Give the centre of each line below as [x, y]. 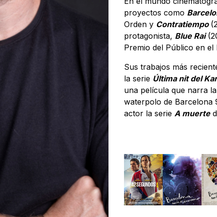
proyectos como [155, 13]
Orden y [140, 24]
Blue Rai [190, 36]
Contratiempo [183, 24]
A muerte [192, 113]
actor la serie [149, 113]
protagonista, [149, 36]
